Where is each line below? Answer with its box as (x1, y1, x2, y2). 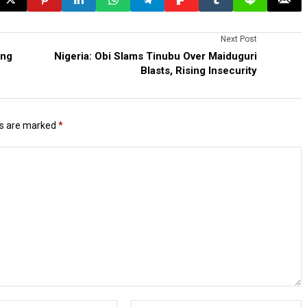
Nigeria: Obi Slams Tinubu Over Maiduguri (54, 49, 257, 62)
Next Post (221, 34, 257, 44)
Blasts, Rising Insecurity (140, 64, 257, 77)
